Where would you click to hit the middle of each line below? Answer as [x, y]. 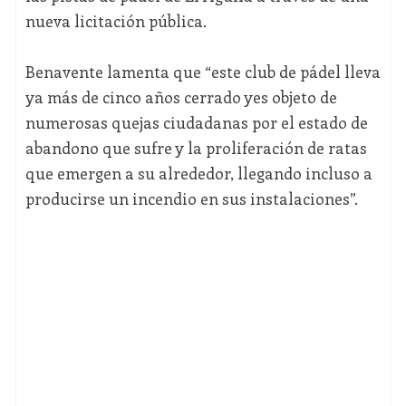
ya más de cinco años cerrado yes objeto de [181, 97]
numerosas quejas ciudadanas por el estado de [196, 123]
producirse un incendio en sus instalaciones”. [191, 199]
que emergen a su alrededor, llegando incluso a [198, 174]
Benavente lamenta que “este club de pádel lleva [203, 72]
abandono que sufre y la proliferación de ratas [196, 148]
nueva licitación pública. [116, 21]
